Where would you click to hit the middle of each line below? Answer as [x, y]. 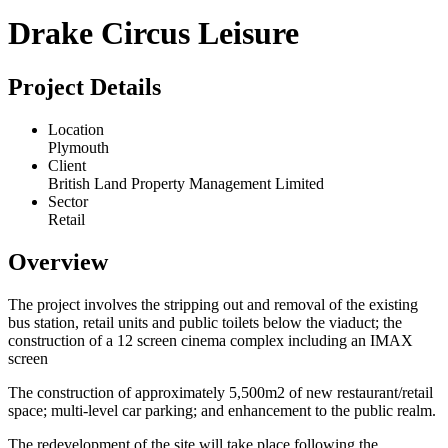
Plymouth [78, 147]
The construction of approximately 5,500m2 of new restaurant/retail [220, 392]
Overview [58, 261]
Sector [68, 201]
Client [67, 165]
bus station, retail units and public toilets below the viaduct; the [205, 322]
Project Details [84, 86]
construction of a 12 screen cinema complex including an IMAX [210, 340]
